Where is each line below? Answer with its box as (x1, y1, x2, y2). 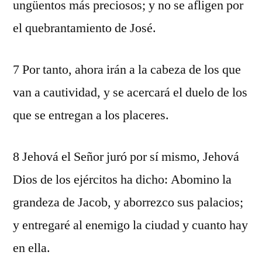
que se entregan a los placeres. (13, 107, 169, 123)
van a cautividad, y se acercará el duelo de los (13, 84, 247, 101)
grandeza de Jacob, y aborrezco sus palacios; (13, 194, 243, 211)
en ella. (13, 240, 50, 256)
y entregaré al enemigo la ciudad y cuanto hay (13, 217, 248, 233)
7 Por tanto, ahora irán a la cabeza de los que (13, 61, 241, 78)
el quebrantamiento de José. (13, 20, 156, 36)
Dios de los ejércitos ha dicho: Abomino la (13, 171, 232, 188)
